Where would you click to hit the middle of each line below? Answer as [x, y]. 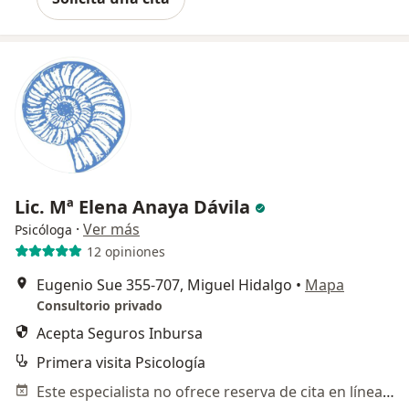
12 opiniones [126, 251]
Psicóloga [43, 230]
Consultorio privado [100, 306]
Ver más [111, 230]
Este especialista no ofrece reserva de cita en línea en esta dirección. [388, 392]
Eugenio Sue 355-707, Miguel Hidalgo [164, 285]
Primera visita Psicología [121, 363]
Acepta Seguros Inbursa [120, 334]
